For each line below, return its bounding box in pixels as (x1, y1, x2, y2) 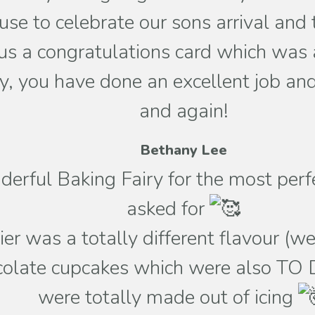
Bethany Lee (140, 141, 227, 160)
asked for (127, 195, 210, 222)
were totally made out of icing (38, 284, 299, 311)
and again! (139, 98, 229, 124)
